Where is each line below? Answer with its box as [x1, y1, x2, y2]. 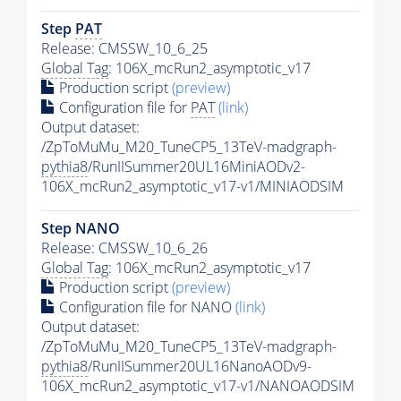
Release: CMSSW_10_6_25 [41, 38, 208, 59]
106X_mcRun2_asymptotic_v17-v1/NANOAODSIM [41, 376, 354, 397]
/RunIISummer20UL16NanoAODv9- [88, 356, 311, 377]
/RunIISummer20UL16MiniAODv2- [88, 157, 305, 177]
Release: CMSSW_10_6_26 [41, 238, 208, 259]
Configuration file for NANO [55, 297, 235, 318]
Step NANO [41, 218, 120, 239]
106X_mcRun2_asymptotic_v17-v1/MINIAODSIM [41, 176, 344, 197]
